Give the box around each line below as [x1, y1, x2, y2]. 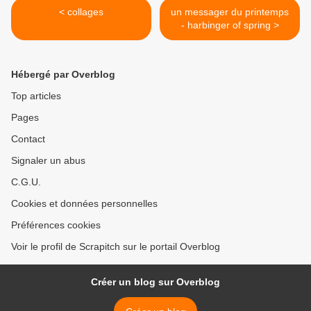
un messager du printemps [171, 6, 289, 18]
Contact [11, 133, 45, 145]
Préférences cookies [11, 219, 101, 231]
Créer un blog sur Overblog [91, 276, 220, 288]
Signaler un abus [11, 155, 85, 167]
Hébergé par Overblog [11, 69, 115, 81]
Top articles [11, 90, 61, 102]
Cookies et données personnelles [11, 198, 158, 210]
